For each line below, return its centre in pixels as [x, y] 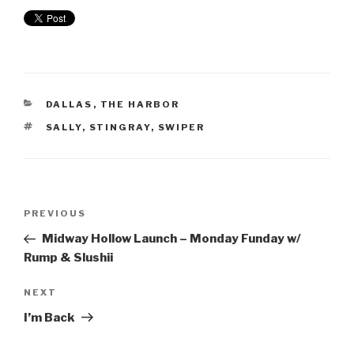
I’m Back [49, 317]
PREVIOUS [55, 214]
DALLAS [69, 105]
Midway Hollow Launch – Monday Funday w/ [171, 239]
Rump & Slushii [68, 258]
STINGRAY [120, 128]
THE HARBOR [140, 105]
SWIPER [181, 128]
